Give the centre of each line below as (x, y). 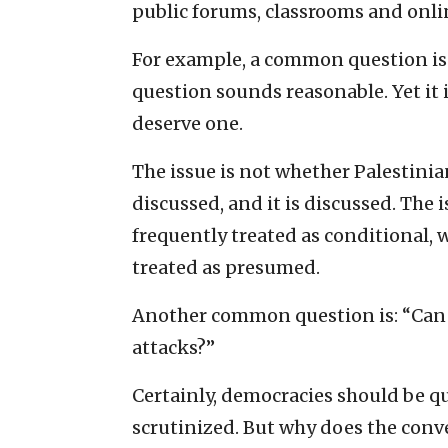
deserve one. (187, 123)
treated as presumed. (226, 267)
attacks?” (173, 347)
